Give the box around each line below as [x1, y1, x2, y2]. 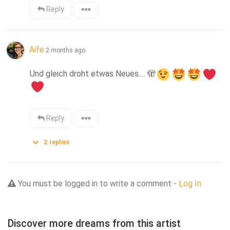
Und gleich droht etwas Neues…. [30, 69, 148, 79]
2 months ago [46, 47, 85, 54]
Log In [179, 179, 201, 189]
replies [47, 139, 70, 146]
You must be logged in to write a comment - [16, 179, 179, 189]
